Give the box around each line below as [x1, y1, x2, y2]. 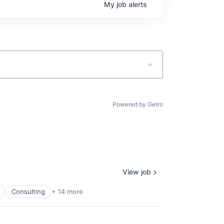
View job [122, 167, 151, 176]
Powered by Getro [112, 100, 163, 108]
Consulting [11, 187, 45, 195]
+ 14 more [51, 187, 83, 195]
